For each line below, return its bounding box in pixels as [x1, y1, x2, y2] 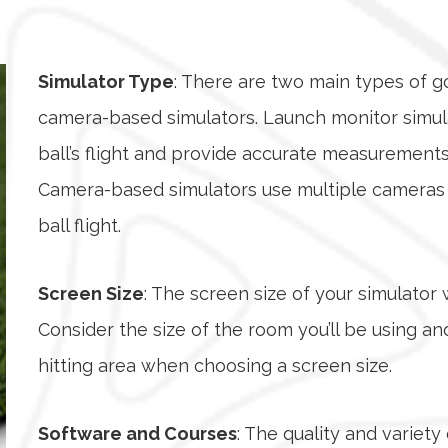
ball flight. [38, 214, 122, 236]
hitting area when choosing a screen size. [38, 354, 393, 376]
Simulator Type [38, 70, 175, 92]
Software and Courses [38, 422, 238, 444]
